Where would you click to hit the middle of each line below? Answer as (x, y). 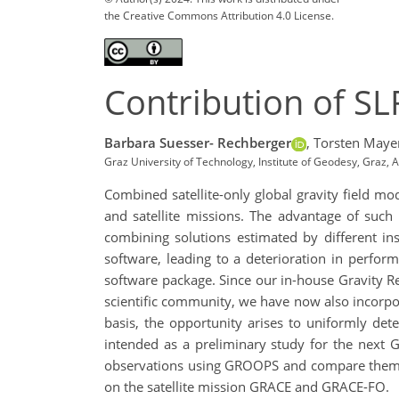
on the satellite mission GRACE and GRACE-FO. (247, 387)
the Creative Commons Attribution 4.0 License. (219, 15)
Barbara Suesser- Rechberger (198, 143)
